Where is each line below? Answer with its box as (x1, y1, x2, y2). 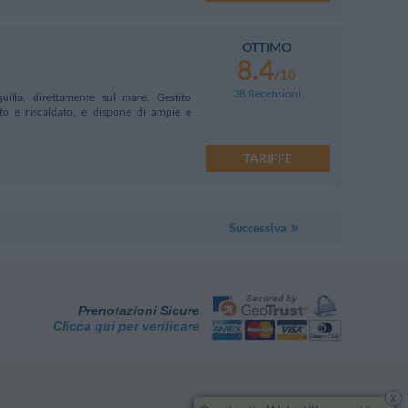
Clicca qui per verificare (53, 318, 200, 333)
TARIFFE (242, 149, 292, 166)
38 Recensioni (232, 86, 301, 100)
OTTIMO (241, 38, 291, 55)
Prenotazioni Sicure (78, 302, 200, 318)
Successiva (229, 220, 287, 236)
